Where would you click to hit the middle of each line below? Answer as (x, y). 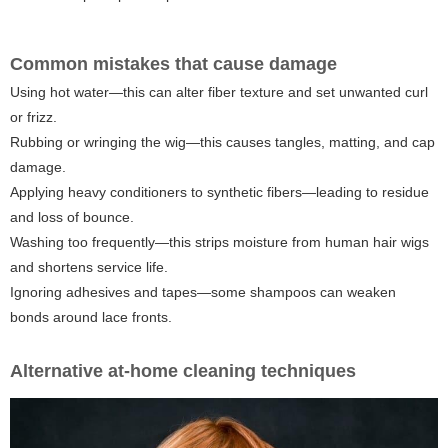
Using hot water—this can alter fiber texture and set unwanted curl (219, 92)
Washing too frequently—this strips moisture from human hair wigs (219, 242)
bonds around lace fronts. (91, 317)
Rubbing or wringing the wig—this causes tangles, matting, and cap (222, 142)
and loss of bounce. (72, 217)
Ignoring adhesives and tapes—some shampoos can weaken (203, 292)
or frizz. (33, 117)
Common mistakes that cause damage (173, 64)
